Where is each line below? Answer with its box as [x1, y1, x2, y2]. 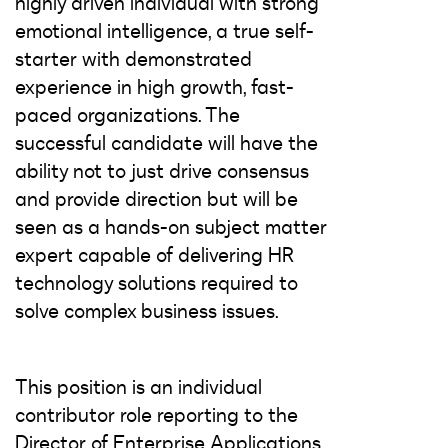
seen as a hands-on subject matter [15, 213, 327, 241]
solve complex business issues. [15, 297, 279, 325]
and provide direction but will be [15, 185, 298, 213]
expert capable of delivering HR [15, 241, 294, 269]
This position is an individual [15, 373, 262, 401]
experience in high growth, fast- [15, 73, 294, 101]
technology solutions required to [15, 269, 298, 297]
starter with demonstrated [15, 45, 252, 73]
